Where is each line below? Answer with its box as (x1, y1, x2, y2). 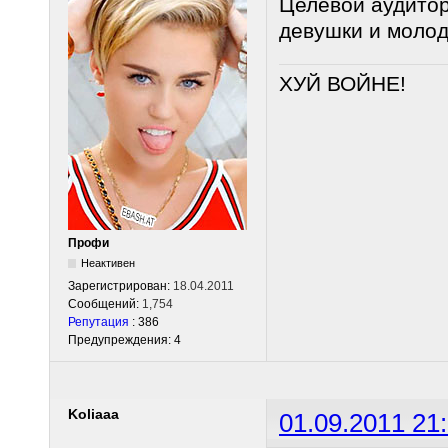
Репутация (68, 314, 129, 329)
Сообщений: (68, 296, 142, 311)
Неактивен (81, 256, 136, 269)
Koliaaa (68, 405, 119, 422)
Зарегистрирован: (68, 278, 173, 293)
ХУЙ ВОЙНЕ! (279, 72, 406, 96)
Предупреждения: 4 (68, 332, 181, 347)
